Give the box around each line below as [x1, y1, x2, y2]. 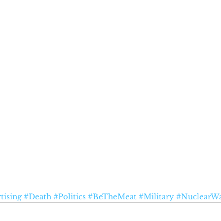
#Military [139, 191, 174, 201]
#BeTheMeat [88, 191, 137, 201]
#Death [24, 191, 51, 201]
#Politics [53, 191, 86, 201]
